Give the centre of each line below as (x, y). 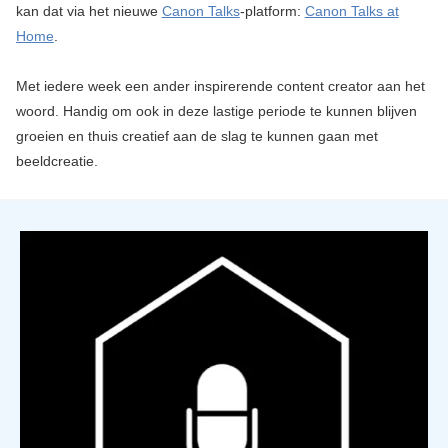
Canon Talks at (351, 11)
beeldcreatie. (56, 161)
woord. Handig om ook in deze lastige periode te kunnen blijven (216, 111)
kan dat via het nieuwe (88, 11)
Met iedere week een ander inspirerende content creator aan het (220, 86)
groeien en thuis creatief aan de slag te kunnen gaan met (196, 136)
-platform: (272, 11)
